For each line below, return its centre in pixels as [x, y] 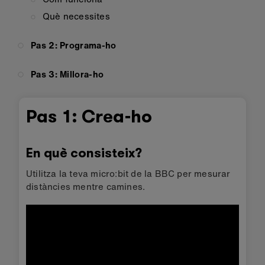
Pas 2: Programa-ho [74, 45]
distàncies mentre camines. [86, 186]
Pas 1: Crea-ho [89, 117]
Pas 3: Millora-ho [67, 74]
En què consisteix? [84, 153]
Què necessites [76, 16]
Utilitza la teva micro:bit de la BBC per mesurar [128, 173]
